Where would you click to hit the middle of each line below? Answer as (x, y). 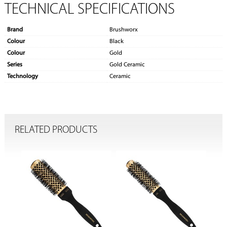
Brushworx (123, 30)
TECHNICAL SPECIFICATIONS (89, 10)
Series (14, 65)
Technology (22, 77)
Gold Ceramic (127, 65)
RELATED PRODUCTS (56, 130)
